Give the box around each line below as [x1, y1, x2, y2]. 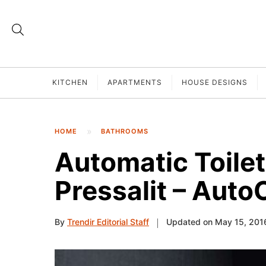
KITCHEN [52, 78, 88, 87]
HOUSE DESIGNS [182, 78, 248, 87]
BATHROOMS [101, 127, 148, 135]
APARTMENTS [107, 78, 162, 87]
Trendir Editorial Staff [67, 217, 149, 227]
